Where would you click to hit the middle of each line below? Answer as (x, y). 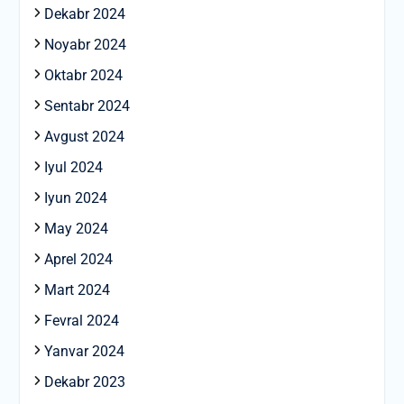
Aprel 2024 (78, 260)
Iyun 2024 (75, 198)
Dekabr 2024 (84, 14)
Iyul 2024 (73, 168)
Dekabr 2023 (84, 382)
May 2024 (76, 229)
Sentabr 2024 (87, 106)
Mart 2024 (77, 290)
